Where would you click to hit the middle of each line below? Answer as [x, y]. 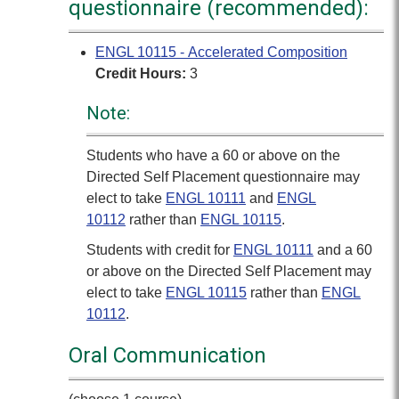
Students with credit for [160, 250]
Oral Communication [167, 355]
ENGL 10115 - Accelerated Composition [221, 52]
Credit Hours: [141, 73]
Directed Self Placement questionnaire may [223, 177]
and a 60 [343, 250]
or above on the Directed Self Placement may [229, 271]
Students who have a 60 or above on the [213, 155]
